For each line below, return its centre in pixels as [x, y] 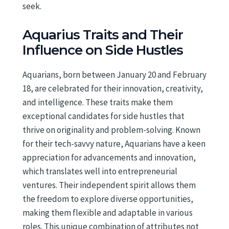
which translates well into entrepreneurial [100, 171]
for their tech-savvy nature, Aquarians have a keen [114, 143]
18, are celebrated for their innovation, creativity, [113, 88]
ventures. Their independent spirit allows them [109, 185]
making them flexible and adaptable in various [108, 212]
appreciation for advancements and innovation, [109, 157]
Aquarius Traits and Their [103, 35]
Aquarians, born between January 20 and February [114, 74]
